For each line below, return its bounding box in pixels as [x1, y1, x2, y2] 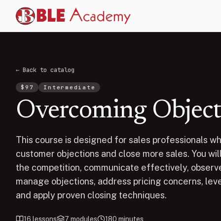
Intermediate [43, 84, 96, 91]
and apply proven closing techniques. [16, 190, 167, 200]
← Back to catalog [16, 66, 74, 74]
